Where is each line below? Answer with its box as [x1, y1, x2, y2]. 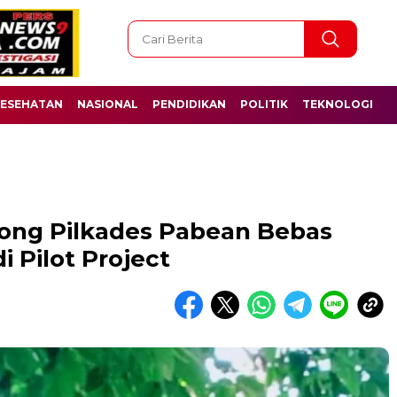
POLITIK [240, 97, 288, 111]
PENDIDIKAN [152, 97, 226, 111]
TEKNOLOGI [302, 97, 373, 111]
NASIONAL [77, 97, 138, 111]
